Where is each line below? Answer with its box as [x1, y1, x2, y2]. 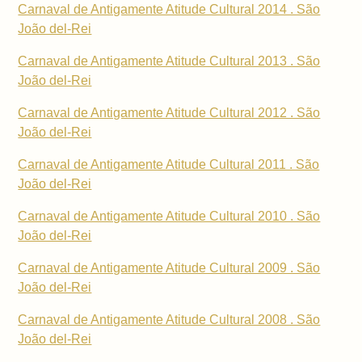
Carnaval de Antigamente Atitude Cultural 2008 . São [18, 313, 321, 327]
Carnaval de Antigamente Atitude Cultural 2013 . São [18, 54, 321, 69]
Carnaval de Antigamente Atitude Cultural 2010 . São [18, 209, 321, 224]
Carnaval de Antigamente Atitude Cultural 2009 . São [18, 261, 321, 276]
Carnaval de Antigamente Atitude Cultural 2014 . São [18, 2, 321, 17]
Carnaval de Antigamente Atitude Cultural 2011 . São [18, 158, 320, 172]
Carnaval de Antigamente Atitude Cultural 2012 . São [18, 106, 321, 120]
